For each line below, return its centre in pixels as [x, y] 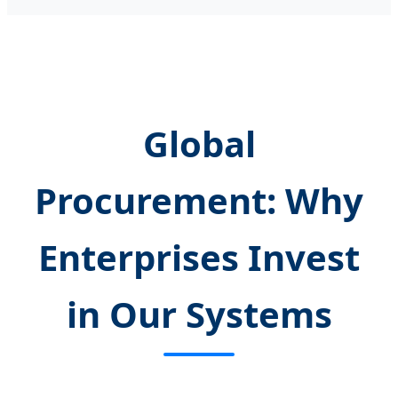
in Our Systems [199, 314]
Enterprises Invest [199, 258]
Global [199, 144]
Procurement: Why [199, 201]
